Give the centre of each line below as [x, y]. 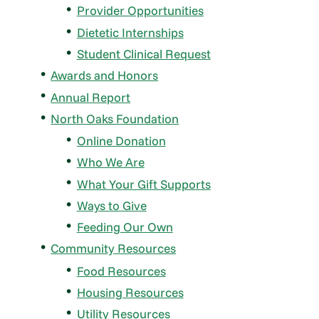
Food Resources [121, 271]
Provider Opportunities [140, 11]
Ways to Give [111, 205]
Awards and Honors [105, 75]
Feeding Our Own [125, 227]
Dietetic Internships [130, 32]
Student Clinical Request [143, 54]
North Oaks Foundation [115, 118]
